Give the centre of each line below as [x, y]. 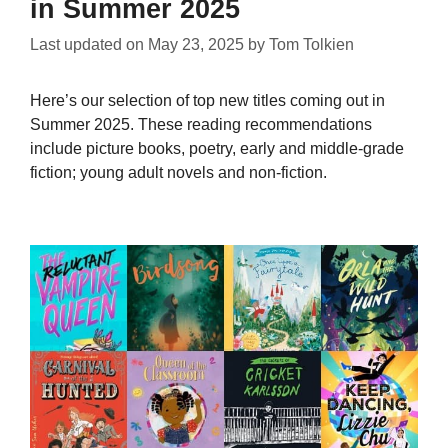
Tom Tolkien [311, 44]
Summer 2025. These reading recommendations [201, 124]
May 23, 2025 [196, 44]
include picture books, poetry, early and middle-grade [217, 148]
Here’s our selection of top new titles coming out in [207, 100]
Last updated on [89, 44]
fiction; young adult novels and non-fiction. [178, 172]
